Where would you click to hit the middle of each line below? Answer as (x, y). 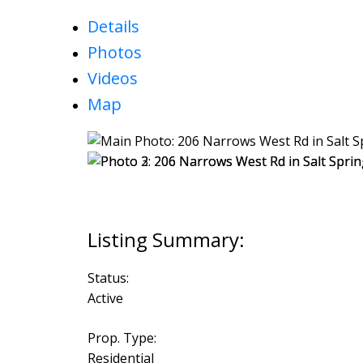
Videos (112, 78)
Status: (108, 278)
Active (105, 299)
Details (113, 26)
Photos (114, 52)
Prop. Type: (122, 338)
